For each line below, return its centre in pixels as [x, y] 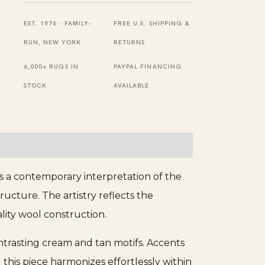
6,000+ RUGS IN [51, 66]
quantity [39, 36]
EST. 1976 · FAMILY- [57, 23]
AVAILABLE [132, 85]
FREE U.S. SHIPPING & [152, 23]
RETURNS [130, 42]
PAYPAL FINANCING [148, 66]
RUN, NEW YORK [52, 42]
